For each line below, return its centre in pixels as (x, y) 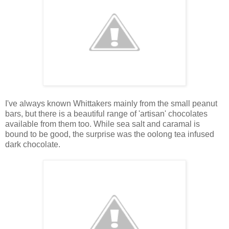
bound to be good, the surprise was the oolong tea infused (110, 134)
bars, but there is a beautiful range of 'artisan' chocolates (106, 113)
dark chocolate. (33, 144)
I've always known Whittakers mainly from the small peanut (111, 103)
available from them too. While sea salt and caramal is (102, 124)
